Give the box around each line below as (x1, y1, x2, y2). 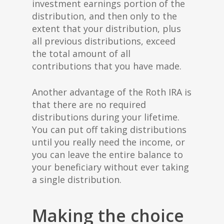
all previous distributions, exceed (32, 35, 175, 47)
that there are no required (32, 98, 146, 110)
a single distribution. (32, 173, 121, 185)
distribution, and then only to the (32, 10, 177, 22)
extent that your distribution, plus (32, 22, 181, 34)
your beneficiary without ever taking (32, 161, 189, 173)
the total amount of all (32, 47, 130, 59)
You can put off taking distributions (32, 123, 186, 135)
